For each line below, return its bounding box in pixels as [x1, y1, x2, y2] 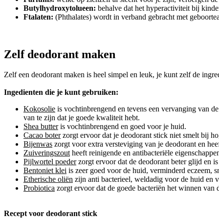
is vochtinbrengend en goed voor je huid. [58, 122, 186, 131]
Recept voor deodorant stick [4, 209, 97, 218]
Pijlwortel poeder [23, 157, 76, 166]
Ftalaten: [23, 12, 53, 21]
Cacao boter [23, 131, 61, 140]
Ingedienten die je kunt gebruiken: [4, 88, 118, 97]
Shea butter [23, 122, 58, 131]
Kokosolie [23, 105, 55, 113]
